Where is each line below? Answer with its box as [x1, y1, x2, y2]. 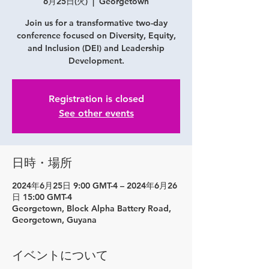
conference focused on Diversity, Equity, [16, 30, 176, 41]
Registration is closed [48, 93, 144, 105]
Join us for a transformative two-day [25, 17, 168, 29]
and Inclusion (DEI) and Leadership [28, 43, 165, 54]
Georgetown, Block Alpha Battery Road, [12, 203, 171, 214]
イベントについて [12, 248, 108, 263]
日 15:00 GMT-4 [12, 192, 72, 203]
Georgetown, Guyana [12, 214, 97, 226]
